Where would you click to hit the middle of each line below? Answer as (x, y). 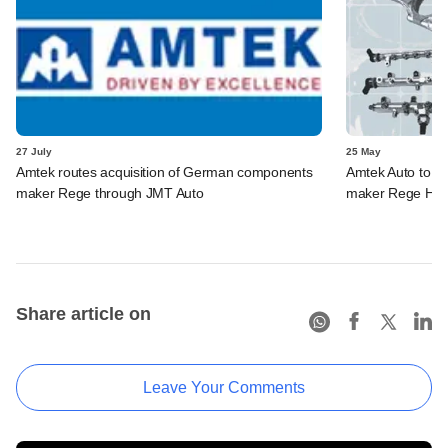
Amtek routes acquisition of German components (164, 172)
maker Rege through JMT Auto (110, 193)
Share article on (83, 314)
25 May (363, 151)
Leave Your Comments (224, 387)
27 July (34, 151)
